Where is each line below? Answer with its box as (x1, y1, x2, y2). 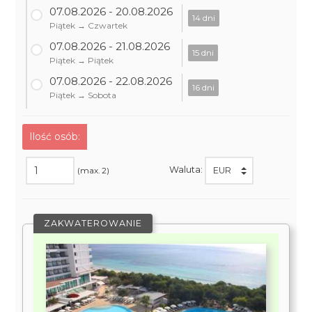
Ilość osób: (29, 130, 81, 143)
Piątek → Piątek (49, 55, 114, 65)
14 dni (192, 13, 216, 23)
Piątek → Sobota (49, 90, 117, 100)
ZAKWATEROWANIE (44, 218, 143, 228)
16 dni (192, 82, 215, 93)
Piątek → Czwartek (49, 20, 128, 31)
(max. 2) (77, 165, 110, 175)
